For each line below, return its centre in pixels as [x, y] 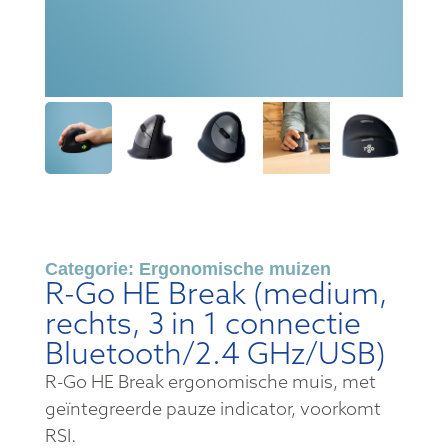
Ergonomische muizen [234, 268]
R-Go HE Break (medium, [216, 292]
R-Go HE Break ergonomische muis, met [210, 381]
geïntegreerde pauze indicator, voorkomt [212, 408]
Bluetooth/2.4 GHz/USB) [215, 352]
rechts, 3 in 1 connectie [202, 322]
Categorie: [91, 268]
